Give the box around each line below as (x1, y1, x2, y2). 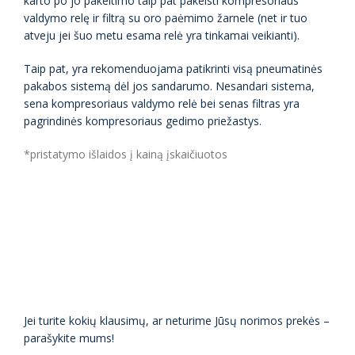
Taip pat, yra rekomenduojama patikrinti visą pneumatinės (24, 61, 323, 77)
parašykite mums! (24, 330, 114, 346)
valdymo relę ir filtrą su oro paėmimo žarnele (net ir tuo (24, 10, 307, 26)
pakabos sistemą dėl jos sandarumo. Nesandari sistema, (24, 78, 315, 94)
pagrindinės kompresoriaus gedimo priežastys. (24, 113, 261, 129)
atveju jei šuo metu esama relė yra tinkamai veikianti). (24, 28, 300, 44)
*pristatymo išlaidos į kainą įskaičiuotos (24, 147, 227, 162)
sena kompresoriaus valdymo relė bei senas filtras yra (24, 96, 300, 112)
